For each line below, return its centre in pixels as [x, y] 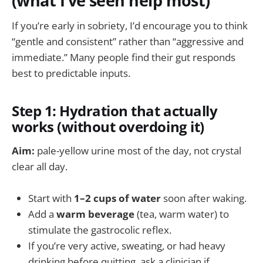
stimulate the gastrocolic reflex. [100, 230]
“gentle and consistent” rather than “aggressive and [128, 41]
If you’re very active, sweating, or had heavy [127, 246]
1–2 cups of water [117, 198]
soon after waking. [204, 198]
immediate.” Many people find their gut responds [124, 57]
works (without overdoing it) [108, 127]
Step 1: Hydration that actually [115, 111]
